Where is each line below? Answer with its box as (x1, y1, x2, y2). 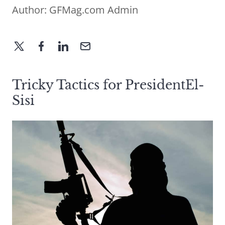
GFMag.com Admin (49, 3, 138, 17)
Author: (12, 3, 49, 17)
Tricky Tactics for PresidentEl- (12, 77, 204, 93)
